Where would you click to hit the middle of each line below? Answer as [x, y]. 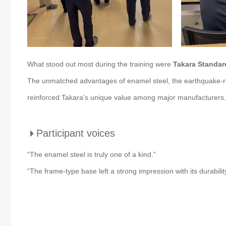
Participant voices [76, 133]
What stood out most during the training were [100, 64]
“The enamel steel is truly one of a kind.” [92, 154]
